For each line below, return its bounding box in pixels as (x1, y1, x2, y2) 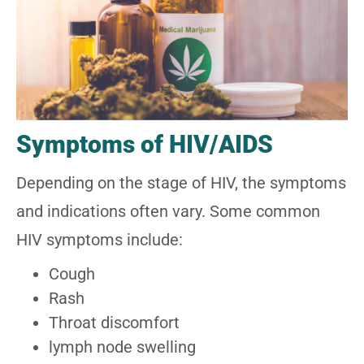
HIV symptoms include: (16, 229, 183, 249)
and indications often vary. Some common (16, 201, 320, 221)
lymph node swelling (49, 336, 196, 357)
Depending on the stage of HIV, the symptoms (16, 172, 346, 193)
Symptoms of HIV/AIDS (16, 129, 273, 158)
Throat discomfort (49, 312, 180, 332)
